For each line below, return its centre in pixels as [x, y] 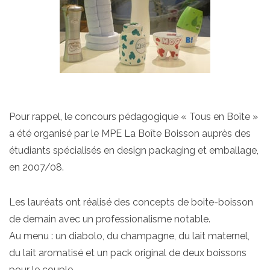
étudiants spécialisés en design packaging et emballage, [134, 150]
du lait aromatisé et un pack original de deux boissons [128, 253]
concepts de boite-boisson [193, 202]
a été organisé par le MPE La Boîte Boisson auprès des [130, 133]
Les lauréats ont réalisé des [71, 202]
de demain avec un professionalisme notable [109, 219]
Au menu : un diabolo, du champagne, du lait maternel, [129, 236]
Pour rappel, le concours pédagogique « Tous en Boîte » [133, 116]
